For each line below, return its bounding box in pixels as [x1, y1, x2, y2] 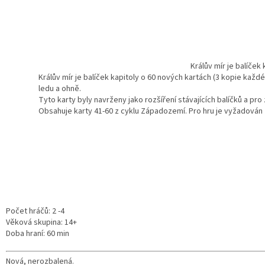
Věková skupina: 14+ [6, 216, 77, 229]
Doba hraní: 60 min [6, 228, 69, 240]
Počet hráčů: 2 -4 [6, 205, 64, 218]
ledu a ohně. [38, 83, 81, 95]
